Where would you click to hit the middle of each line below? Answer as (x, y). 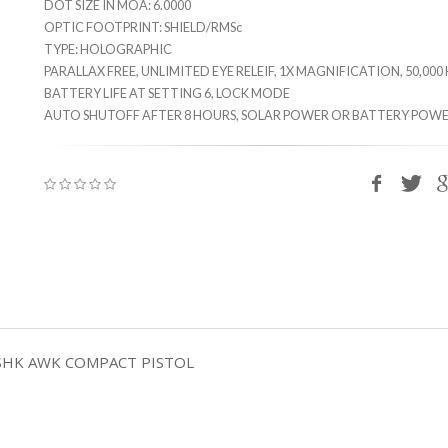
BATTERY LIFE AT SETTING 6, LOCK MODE (167, 93)
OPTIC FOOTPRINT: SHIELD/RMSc (143, 27)
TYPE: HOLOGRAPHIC (108, 49)
